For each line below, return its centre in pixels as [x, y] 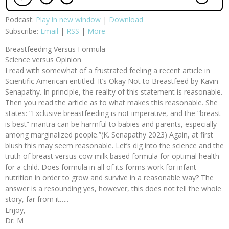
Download [126, 19]
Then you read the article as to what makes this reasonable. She [111, 102]
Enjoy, [15, 210]
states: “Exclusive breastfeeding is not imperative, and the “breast [113, 113]
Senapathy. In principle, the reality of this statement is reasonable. [114, 91]
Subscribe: [23, 31]
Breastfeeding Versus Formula [55, 49]
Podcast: [20, 19]
